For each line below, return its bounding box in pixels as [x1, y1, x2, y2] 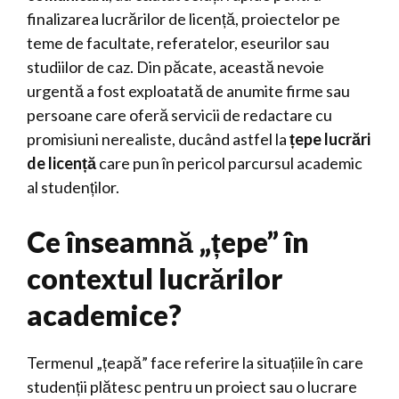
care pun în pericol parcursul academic [96, 153, 362, 173]
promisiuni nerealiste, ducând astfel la [27, 129, 289, 149]
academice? [27, 297, 182, 332]
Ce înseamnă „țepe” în [27, 224, 309, 259]
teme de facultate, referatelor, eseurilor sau [27, 33, 330, 53]
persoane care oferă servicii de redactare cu [27, 105, 332, 125]
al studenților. [27, 177, 119, 197]
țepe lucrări [289, 129, 370, 149]
